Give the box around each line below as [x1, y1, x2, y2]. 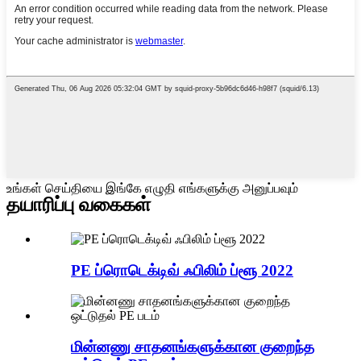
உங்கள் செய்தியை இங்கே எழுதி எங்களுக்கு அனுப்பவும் [6, 181, 298, 196]
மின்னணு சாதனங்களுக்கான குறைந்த [71, 338, 314, 355]
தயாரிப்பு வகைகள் [6, 193, 151, 215]
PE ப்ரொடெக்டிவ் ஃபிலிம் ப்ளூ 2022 [71, 261, 293, 279]
